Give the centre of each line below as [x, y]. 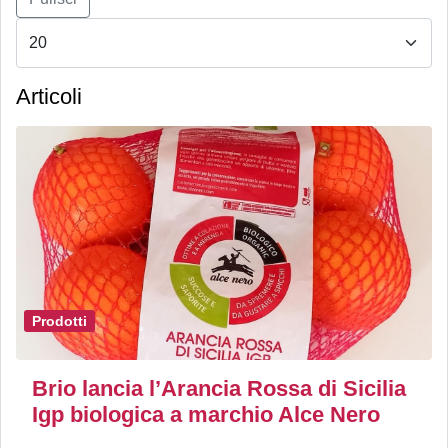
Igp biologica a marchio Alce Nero [206, 415]
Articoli [49, 97]
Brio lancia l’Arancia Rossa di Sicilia [219, 389]
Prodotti [59, 320]
